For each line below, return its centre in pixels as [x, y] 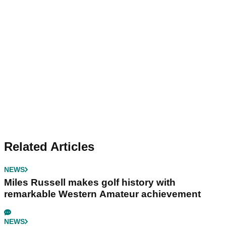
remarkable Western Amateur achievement [102, 194]
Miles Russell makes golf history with [90, 182]
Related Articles [49, 146]
